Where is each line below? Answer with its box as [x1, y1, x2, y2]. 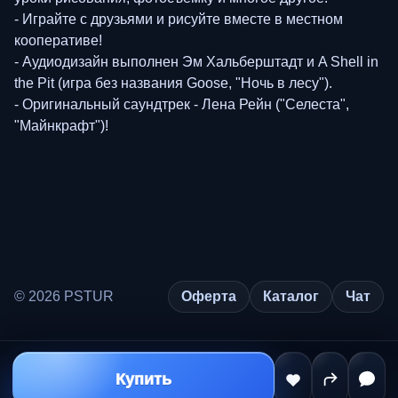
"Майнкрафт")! [14, 117, 108, 133]
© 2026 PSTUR [14, 288, 114, 304]
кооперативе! [14, 32, 102, 48]
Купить [115, 370, 172, 388]
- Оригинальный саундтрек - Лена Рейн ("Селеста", [14, 96, 349, 112]
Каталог [263, 288, 319, 304]
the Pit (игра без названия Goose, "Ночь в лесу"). [14, 75, 332, 91]
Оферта [181, 288, 236, 304]
